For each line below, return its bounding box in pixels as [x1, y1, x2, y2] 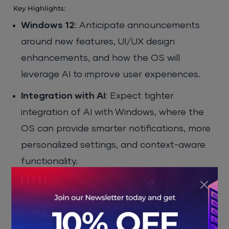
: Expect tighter [105, 91, 174, 101]
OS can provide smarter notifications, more [21, 124, 211, 134]
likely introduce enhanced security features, [21, 211, 214, 221]
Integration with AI [21, 91, 106, 101]
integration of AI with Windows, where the [21, 108, 204, 118]
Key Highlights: [13, 4, 66, 13]
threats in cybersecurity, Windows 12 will [21, 195, 196, 204]
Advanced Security [21, 178, 109, 188]
